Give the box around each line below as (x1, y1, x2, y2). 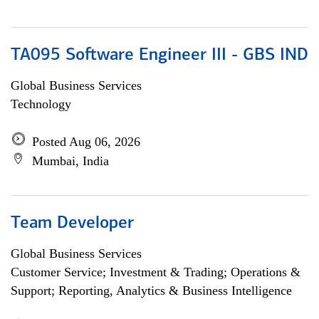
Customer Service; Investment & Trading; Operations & (11, 265, 300, 279)
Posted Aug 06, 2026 (32, 135, 140, 149)
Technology (11, 97, 71, 111)
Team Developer (11, 215, 134, 232)
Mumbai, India (32, 154, 109, 168)
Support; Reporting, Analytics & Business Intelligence (11, 283, 292, 298)
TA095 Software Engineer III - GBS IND (11, 47, 308, 64)
